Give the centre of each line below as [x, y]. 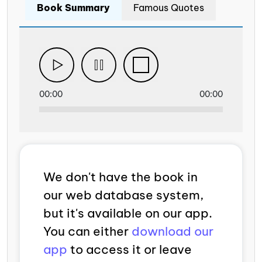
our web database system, [123, 195]
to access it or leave [130, 249]
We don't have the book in [120, 177]
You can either [87, 231]
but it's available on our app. [128, 213]
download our [173, 231]
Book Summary [73, 7]
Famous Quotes [169, 7]
